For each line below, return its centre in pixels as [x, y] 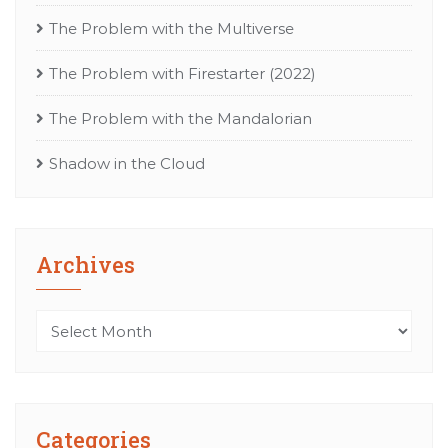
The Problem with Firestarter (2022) [182, 74]
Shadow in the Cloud [127, 164]
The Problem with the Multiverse [171, 29]
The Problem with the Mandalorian [180, 119]
